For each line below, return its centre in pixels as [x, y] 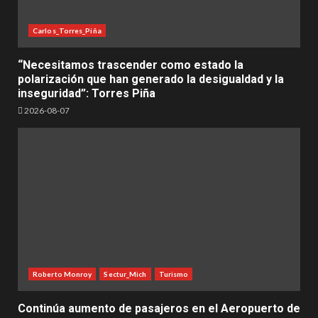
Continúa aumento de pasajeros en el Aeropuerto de [159, 308]
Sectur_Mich [125, 274]
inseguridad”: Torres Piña [87, 93]
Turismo [174, 274]
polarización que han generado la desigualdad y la [151, 79]
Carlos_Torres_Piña [67, 30]
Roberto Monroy [62, 274]
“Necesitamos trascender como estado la [131, 65]
